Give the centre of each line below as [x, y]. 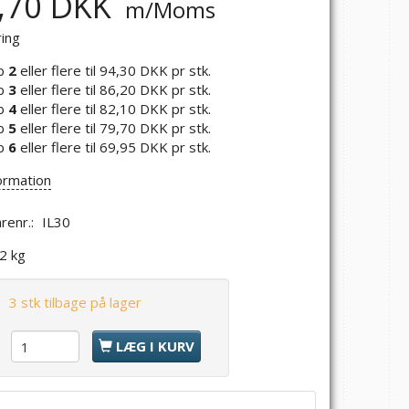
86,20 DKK [136, 89]
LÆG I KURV [156, 346]
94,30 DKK [136, 70]
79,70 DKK [136, 127]
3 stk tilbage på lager [76, 303]
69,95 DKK [136, 147]
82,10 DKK [136, 108]
